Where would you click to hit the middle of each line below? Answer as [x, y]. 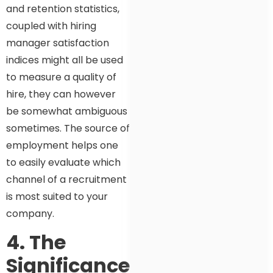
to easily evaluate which [63, 162]
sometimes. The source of [68, 128]
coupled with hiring [51, 26]
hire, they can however [61, 94]
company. [30, 213]
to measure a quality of [61, 77]
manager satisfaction [58, 43]
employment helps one [62, 145]
